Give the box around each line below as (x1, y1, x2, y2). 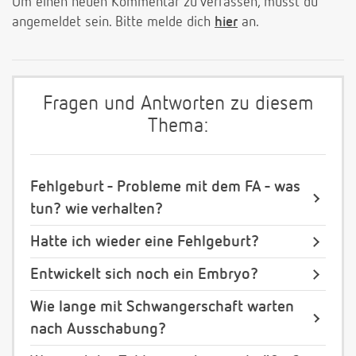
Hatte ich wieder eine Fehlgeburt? (30, 234, 259, 250)
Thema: (148, 117, 208, 137)
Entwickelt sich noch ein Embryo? (30, 266, 258, 283)
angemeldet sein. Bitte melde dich (12, 15, 215, 30)
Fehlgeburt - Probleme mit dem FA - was (30, 179, 300, 195)
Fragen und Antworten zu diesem (42, 95, 314, 115)
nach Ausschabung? (30, 321, 166, 338)
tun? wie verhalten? (30, 201, 163, 218)
